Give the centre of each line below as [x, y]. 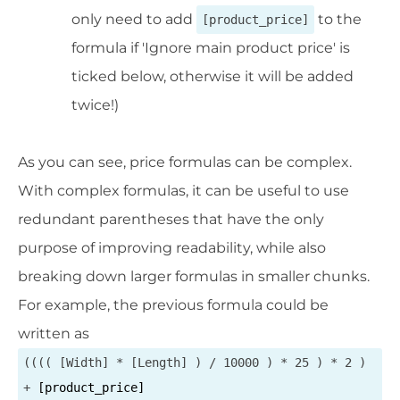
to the [338, 20]
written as [54, 334]
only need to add [134, 20]
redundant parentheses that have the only [171, 220]
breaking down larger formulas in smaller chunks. [194, 277]
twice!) [95, 105]
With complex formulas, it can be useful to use [183, 191]
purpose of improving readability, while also [172, 248]
